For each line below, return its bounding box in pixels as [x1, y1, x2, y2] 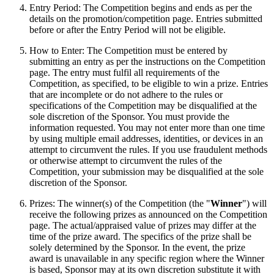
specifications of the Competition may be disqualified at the [29, 100, 257, 111]
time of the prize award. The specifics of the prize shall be [29, 231, 251, 242]
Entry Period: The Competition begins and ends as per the [29, 2, 252, 13]
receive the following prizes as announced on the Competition [29, 209, 267, 220]
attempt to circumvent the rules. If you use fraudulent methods [29, 144, 267, 155]
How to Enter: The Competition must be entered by [29, 45, 228, 56]
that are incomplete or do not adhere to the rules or [29, 89, 223, 100]
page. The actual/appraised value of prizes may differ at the [29, 220, 256, 231]
